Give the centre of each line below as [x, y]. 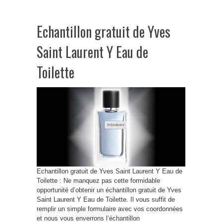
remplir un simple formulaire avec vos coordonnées [110, 209]
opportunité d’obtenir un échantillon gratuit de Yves [109, 190]
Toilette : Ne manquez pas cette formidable [98, 181]
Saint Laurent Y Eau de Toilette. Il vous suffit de [106, 199]
